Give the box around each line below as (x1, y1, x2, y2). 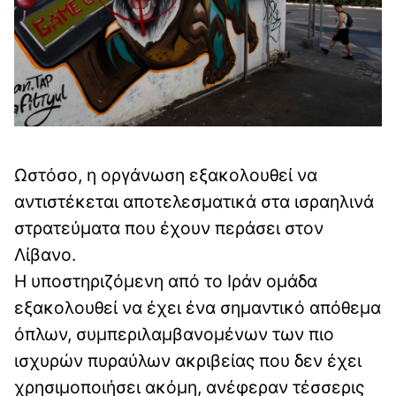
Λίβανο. (14, 243, 76, 265)
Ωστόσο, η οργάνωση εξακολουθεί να (14, 164, 317, 186)
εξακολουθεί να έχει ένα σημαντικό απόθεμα (14, 296, 381, 318)
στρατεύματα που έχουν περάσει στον (14, 217, 324, 239)
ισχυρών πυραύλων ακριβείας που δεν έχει (14, 349, 362, 371)
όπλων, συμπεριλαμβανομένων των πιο (14, 323, 334, 345)
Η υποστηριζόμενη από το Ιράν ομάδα (14, 270, 317, 292)
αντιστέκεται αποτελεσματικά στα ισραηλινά (14, 190, 374, 212)
